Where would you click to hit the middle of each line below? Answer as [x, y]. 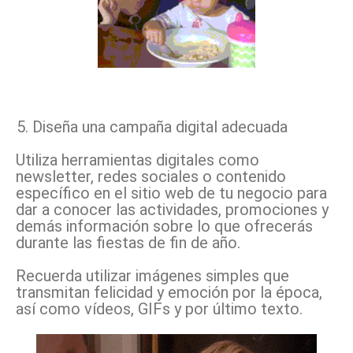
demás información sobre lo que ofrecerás [164, 226]
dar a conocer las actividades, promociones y [172, 209]
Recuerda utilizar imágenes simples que [152, 275]
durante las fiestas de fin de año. [128, 242]
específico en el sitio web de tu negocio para [171, 193]
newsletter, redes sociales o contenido [151, 176]
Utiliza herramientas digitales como [137, 160]
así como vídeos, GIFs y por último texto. [159, 308]
